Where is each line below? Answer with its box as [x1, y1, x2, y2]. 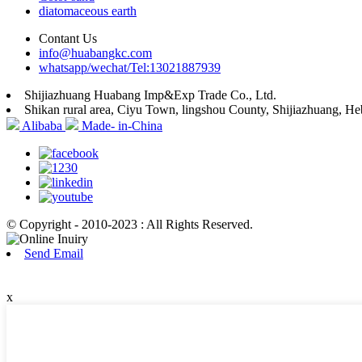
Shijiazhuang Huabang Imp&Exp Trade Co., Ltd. [24, 87, 276, 102]
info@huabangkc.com [39, 45, 152, 60]
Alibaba [22, 118, 62, 133]
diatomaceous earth [39, 3, 137, 18]
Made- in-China [82, 118, 162, 133]
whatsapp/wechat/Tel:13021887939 [39, 60, 221, 74]
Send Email [24, 246, 83, 260]
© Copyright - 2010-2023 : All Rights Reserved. [6, 217, 253, 231]
